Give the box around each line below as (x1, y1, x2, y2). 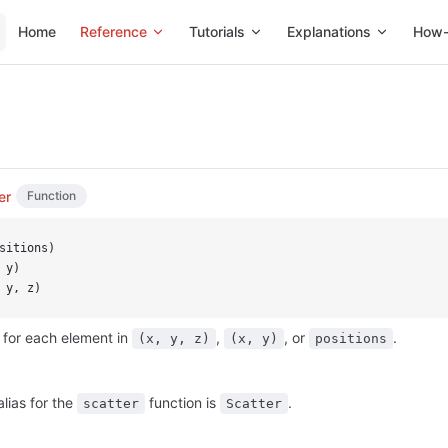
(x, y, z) (138, 331, 210, 346)
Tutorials (189, 23, 245, 40)
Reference (80, 23, 147, 40)
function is (145, 394, 220, 411)
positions (315, 331, 387, 346)
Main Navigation (6, 2, 129, 22)
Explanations (287, 23, 371, 40)
